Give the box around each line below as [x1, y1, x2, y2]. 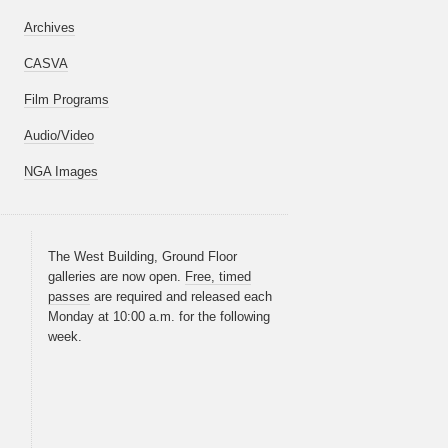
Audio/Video [24, 128, 94, 144]
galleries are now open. [48, 269, 185, 285]
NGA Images [24, 164, 98, 180]
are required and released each [90, 289, 272, 305]
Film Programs [24, 92, 109, 108]
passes [48, 289, 90, 305]
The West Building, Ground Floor [48, 249, 237, 265]
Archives [24, 20, 75, 36]
